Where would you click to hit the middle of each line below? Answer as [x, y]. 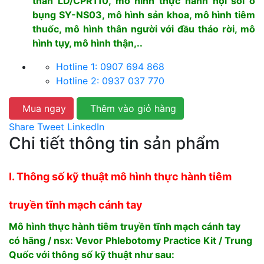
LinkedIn [86, 126]
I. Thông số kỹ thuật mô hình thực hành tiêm [120, 176]
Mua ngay [44, 108]
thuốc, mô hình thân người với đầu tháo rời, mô [144, 29]
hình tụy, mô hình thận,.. [88, 43]
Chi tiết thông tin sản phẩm [114, 143]
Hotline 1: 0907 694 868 [110, 66]
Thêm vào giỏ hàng [133, 108]
